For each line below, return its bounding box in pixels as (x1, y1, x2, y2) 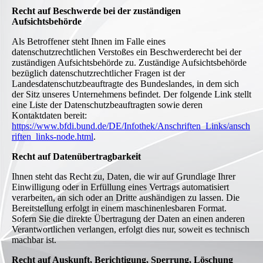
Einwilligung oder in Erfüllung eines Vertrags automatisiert (12, 182, 229, 193)
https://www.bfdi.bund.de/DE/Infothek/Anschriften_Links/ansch (12, 121, 250, 131)
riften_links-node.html (12, 131, 93, 142)
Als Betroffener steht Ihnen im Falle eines (12, 36, 166, 47)
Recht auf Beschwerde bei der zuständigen (12, 6, 181, 16)
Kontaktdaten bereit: (12, 110, 87, 121)
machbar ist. (12, 235, 56, 245)
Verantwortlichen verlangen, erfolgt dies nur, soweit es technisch (12, 224, 249, 235)
